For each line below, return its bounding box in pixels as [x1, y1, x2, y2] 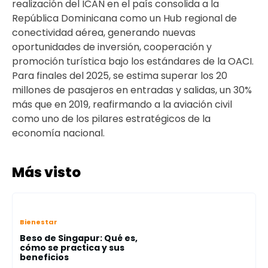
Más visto [12, 163, 81, 182]
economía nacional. [12, 126, 105, 140]
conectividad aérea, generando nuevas [12, 26, 196, 39]
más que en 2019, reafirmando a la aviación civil [12, 98, 232, 111]
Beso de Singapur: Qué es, [20, 232, 138, 244]
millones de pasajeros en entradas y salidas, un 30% [12, 83, 252, 97]
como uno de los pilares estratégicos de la [12, 112, 211, 126]
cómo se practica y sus [20, 242, 124, 254]
